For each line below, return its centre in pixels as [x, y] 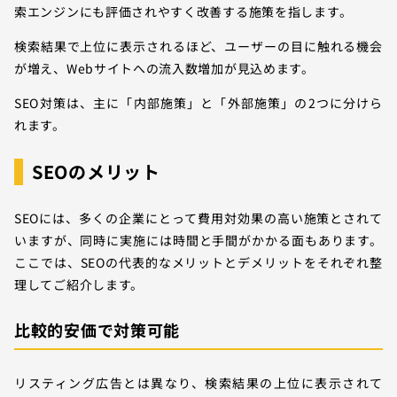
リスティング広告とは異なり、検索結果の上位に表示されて [198, 383]
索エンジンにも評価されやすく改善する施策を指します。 [183, 12]
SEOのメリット [96, 172]
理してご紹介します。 [79, 285]
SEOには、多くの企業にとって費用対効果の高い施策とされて [198, 218]
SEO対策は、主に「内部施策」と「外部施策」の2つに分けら [198, 103]
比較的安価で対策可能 [97, 330]
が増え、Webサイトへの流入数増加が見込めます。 [164, 69]
